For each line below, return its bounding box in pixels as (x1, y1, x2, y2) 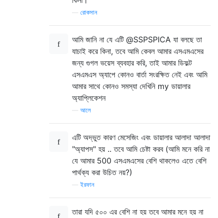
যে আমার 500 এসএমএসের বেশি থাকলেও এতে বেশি (72, 155, 206, 165)
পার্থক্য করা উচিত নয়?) (72, 167, 132, 177)
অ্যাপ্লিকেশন (72, 92, 106, 103)
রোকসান (80, 8, 97, 16)
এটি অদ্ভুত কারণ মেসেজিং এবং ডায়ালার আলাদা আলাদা (72, 132, 210, 142)
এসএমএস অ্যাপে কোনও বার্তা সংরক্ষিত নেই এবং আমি (72, 69, 207, 79)
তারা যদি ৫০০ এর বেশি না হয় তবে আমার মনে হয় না (72, 206, 203, 217)
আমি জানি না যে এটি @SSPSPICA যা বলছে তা (72, 34, 202, 44)
